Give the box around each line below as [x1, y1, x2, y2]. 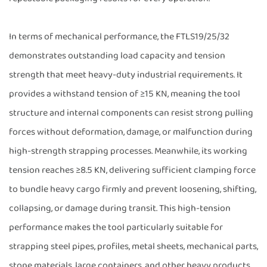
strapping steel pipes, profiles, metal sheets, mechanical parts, [9, 238, 258, 254]
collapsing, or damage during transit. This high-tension [9, 200, 231, 216]
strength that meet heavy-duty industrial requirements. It [9, 67, 243, 82]
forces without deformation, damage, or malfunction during [9, 124, 253, 139]
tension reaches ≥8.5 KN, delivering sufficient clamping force [9, 162, 256, 178]
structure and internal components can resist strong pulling [9, 105, 253, 120]
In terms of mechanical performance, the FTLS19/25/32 [9, 29, 229, 44]
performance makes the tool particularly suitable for [9, 219, 223, 235]
